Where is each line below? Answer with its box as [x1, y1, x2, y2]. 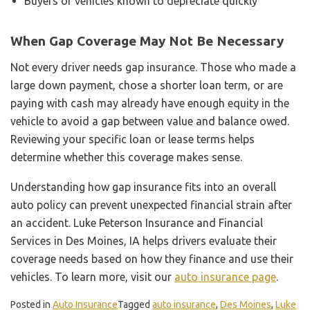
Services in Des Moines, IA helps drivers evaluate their [10, 234, 277, 247]
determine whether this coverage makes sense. [10, 150, 242, 163]
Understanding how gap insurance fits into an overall [10, 180, 276, 193]
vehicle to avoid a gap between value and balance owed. [10, 114, 289, 127]
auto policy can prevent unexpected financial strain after [10, 198, 292, 211]
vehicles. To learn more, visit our [10, 270, 174, 283]
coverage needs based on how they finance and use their [10, 252, 293, 265]
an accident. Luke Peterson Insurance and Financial [10, 216, 263, 229]
